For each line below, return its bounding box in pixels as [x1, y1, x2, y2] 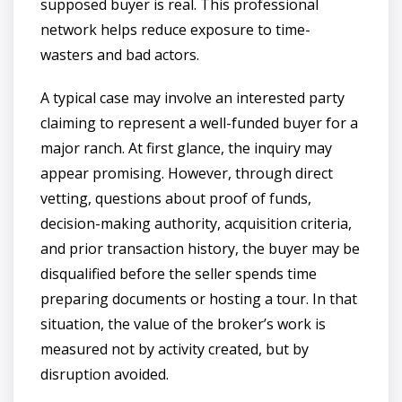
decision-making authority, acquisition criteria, [40, 213, 352, 233]
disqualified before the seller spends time [40, 263, 317, 284]
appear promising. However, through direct [40, 162, 333, 183]
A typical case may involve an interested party [40, 87, 345, 108]
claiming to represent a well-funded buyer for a [40, 112, 358, 133]
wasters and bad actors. [40, 44, 199, 65]
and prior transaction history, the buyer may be [40, 238, 360, 258]
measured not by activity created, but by [40, 338, 309, 359]
